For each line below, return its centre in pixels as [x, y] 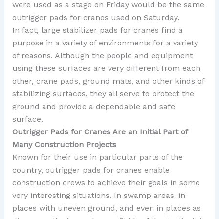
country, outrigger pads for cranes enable [91, 170]
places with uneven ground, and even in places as [106, 208]
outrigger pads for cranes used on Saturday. [96, 18]
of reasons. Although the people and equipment [102, 56]
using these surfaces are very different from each [106, 68]
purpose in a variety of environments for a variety [105, 43]
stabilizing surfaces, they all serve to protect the [103, 94]
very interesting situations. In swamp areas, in [99, 196]
